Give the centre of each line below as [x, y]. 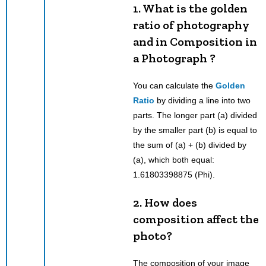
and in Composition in [195, 41]
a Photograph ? [174, 58]
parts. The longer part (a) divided [195, 115]
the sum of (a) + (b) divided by [190, 145]
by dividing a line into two [202, 100]
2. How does [165, 202]
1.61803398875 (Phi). [174, 174]
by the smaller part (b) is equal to [195, 130]
